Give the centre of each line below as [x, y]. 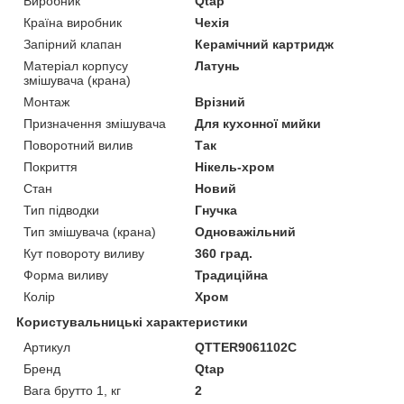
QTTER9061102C [246, 347]
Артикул [47, 347]
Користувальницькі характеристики [132, 321]
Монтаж [46, 101]
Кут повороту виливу [84, 253]
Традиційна [232, 275]
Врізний [220, 101]
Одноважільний [246, 231]
